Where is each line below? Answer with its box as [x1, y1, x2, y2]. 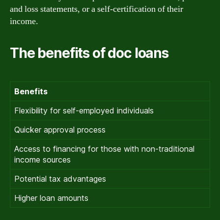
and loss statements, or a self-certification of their [10, 3, 183, 15]
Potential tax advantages [14, 174, 106, 184]
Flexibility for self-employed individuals [14, 106, 154, 115]
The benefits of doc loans [10, 45, 168, 61]
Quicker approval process [14, 125, 106, 135]
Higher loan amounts [14, 193, 88, 203]
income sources [14, 155, 71, 165]
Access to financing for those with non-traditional [14, 144, 194, 154]
